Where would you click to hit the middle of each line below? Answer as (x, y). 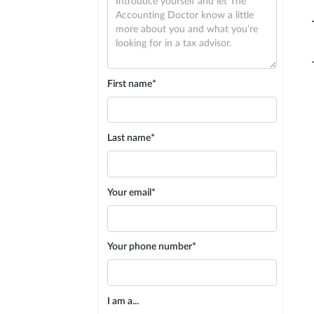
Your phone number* (151, 247)
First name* (131, 84)
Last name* (131, 138)
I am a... (123, 301)
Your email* (131, 192)
